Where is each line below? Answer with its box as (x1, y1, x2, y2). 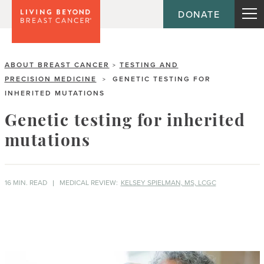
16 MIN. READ (4, 177, 47, 188)
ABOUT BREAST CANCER (4, 60, 110, 70)
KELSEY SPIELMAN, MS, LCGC (120, 177, 216, 188)
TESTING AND (119, 60, 179, 70)
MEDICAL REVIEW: (59, 177, 118, 188)
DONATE (178, 8, 220, 21)
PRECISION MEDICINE (4, 74, 97, 84)
